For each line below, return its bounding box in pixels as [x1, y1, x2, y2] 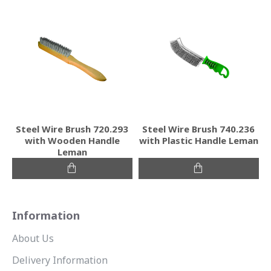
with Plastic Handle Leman [139, 134, 258, 146]
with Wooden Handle [24, 134, 120, 146]
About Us [12, 232, 54, 245]
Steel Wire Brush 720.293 [16, 122, 129, 135]
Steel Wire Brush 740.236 [142, 122, 255, 135]
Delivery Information [12, 253, 108, 267]
